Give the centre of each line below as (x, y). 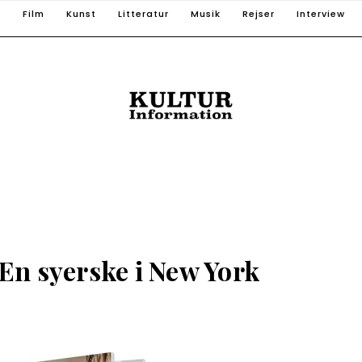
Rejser (259, 14)
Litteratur (143, 14)
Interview (321, 14)
